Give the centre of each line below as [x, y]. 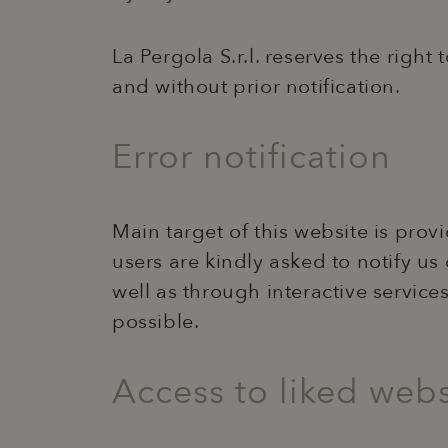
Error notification [251, 157]
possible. [156, 322]
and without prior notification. [256, 87]
